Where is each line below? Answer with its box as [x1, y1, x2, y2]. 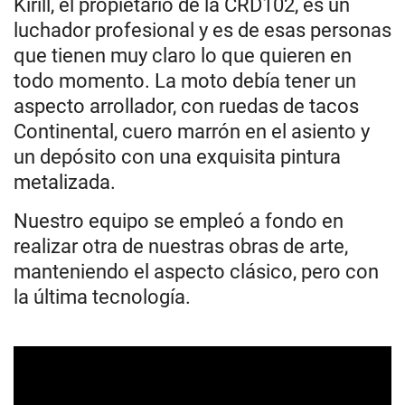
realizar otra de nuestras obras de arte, [14, 234, 348, 258]
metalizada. [14, 170, 116, 193]
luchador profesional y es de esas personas [14, 18, 391, 42]
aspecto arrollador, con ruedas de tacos [14, 94, 359, 118]
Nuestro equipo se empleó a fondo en [14, 209, 344, 232]
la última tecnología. [14, 285, 191, 308]
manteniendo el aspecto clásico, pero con [14, 259, 379, 283]
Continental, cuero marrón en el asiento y [14, 119, 370, 143]
